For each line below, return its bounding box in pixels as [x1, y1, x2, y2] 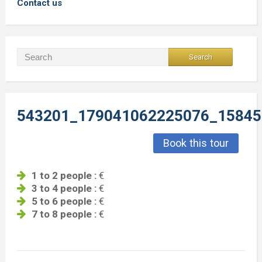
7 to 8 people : [31, 208, 96, 220]
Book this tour [163, 137, 229, 149]
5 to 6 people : [31, 195, 96, 208]
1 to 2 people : [31, 170, 96, 182]
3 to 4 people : [31, 182, 96, 195]
